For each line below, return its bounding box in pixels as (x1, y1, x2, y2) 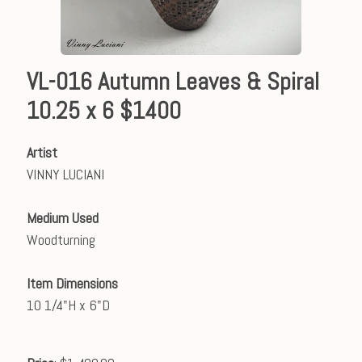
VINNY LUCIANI (26, 165, 104, 183)
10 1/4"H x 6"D (26, 296, 110, 314)
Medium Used (26, 208, 99, 227)
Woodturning (26, 230, 95, 249)
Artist (26, 143, 57, 162)
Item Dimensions (26, 274, 118, 293)
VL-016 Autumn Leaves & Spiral (26, 66, 319, 97)
